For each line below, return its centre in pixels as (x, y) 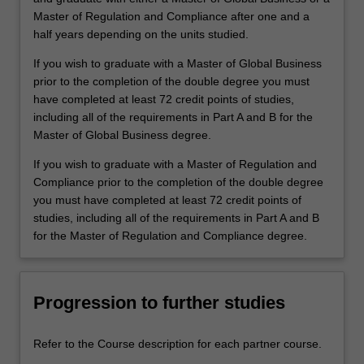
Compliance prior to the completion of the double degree (178, 182)
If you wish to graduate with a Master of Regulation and (175, 164)
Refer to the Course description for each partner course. (178, 343)
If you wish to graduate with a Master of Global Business (178, 63)
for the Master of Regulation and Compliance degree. (170, 235)
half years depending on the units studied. (141, 34)
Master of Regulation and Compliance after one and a (171, 16)
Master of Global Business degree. (122, 134)
